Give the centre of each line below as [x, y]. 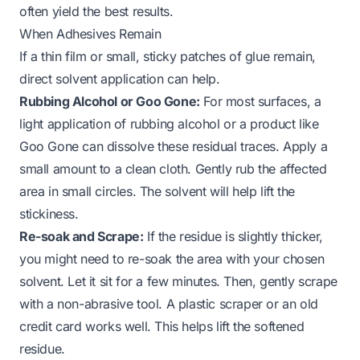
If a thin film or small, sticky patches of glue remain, [168, 56]
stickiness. [49, 213]
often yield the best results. [96, 11]
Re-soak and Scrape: [82, 236]
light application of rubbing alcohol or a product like [169, 123]
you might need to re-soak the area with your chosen [172, 258]
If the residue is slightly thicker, [233, 236]
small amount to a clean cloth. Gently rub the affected [173, 168]
